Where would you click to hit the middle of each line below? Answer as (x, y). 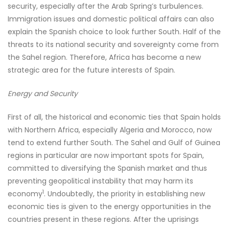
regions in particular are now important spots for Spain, (106, 155)
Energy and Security (43, 94)
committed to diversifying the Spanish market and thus (107, 168)
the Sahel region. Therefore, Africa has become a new (104, 57)
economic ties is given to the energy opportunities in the (109, 207)
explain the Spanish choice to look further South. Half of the (114, 32)
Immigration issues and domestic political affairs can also (111, 19)
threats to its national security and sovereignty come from (113, 44)
